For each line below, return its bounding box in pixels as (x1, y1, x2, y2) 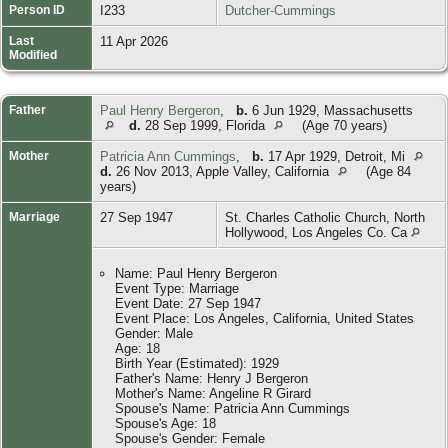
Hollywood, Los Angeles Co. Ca (225, 224, 411, 240)
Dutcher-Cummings (225, 2, 336, 18)
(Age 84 (362, 163, 411, 179)
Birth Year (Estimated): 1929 (115, 355, 279, 371)
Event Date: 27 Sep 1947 (115, 295, 261, 311)
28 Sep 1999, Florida (141, 117, 269, 133)
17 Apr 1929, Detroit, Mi (264, 148, 409, 164)
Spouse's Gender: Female (115, 430, 265, 446)
